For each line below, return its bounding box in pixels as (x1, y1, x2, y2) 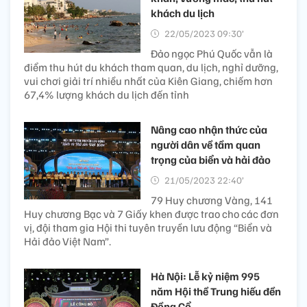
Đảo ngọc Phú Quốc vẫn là (151, 46, 273, 60)
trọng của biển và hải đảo (151, 152, 271, 167)
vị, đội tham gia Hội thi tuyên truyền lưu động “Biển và (24, 220, 272, 234)
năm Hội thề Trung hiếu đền (151, 284, 281, 298)
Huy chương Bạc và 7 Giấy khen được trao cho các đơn (24, 206, 279, 221)
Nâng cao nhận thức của (151, 122, 267, 136)
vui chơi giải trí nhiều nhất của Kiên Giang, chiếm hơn (24, 73, 273, 88)
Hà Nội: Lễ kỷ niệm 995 (151, 269, 260, 283)
